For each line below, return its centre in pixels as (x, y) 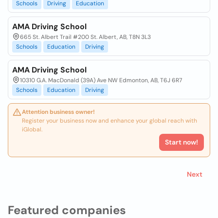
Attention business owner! (58, 112)
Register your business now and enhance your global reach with (109, 121)
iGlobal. (32, 129)
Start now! (182, 142)
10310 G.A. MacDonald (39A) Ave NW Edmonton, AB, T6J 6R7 (101, 80)
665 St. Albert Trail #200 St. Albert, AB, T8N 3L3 (85, 37)
